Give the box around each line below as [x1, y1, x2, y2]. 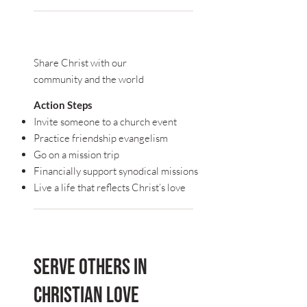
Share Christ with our [33, 56, 127, 70]
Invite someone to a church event [33, 114, 177, 128]
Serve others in [33, 254, 147, 282]
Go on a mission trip [33, 147, 119, 161]
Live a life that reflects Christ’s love [33, 180, 186, 194]
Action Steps [33, 98, 93, 111]
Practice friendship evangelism [33, 131, 168, 145]
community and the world [33, 73, 144, 86]
